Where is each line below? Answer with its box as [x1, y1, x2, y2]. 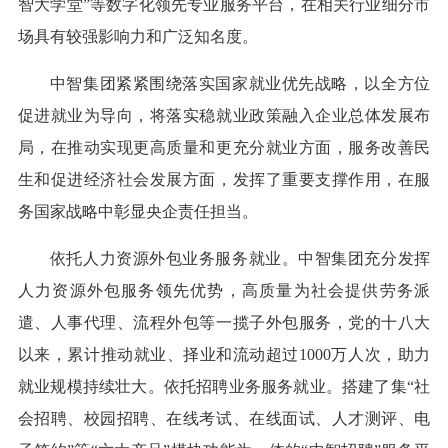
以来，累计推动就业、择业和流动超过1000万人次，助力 [17, 346, 431, 364]
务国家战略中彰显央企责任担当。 [17, 203, 258, 221]
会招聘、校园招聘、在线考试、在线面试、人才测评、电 [17, 410, 431, 428]
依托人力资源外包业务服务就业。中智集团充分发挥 [49, 250, 431, 268]
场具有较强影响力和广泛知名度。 [17, 28, 258, 46]
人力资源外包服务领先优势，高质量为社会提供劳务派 [17, 282, 431, 300]
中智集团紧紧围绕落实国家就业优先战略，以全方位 [49, 75, 431, 93]
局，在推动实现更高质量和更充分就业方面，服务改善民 [17, 139, 431, 157]
